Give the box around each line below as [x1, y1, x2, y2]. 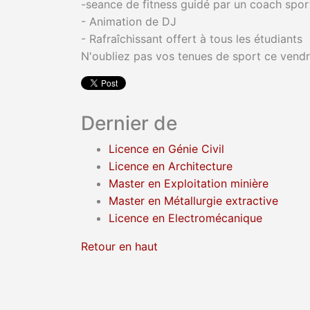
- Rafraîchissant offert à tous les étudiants [81, 31, 306, 46]
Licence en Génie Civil [109, 141, 224, 156]
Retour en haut [81, 239, 158, 253]
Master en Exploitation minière [109, 176, 268, 190]
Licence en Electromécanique [109, 210, 262, 225]
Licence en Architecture [109, 158, 232, 173]
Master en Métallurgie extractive [109, 193, 278, 208]
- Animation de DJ [81, 14, 176, 28]
